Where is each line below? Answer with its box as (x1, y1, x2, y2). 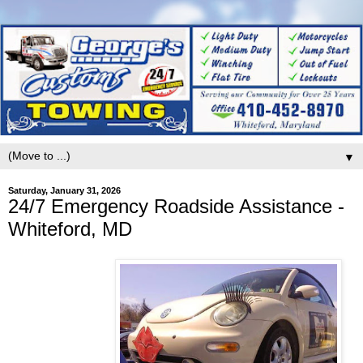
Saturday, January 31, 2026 (8, 185, 121, 195)
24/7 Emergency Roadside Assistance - (8, 194, 344, 217)
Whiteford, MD (8, 217, 132, 240)
